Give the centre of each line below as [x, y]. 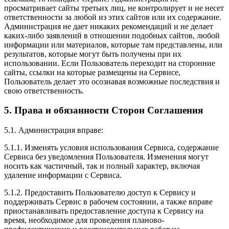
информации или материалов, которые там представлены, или [113, 44]
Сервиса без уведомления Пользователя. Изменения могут [106, 157]
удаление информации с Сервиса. [63, 175]
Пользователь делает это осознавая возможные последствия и [112, 81]
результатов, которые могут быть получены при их [93, 54]
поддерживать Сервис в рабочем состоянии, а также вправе [108, 202]
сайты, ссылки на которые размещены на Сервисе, [92, 72]
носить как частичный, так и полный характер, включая [102, 166]
